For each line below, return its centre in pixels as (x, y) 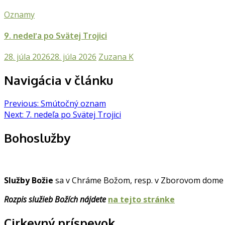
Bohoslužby (37, 138)
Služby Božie (29, 180)
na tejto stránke (141, 199)
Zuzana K (116, 57)
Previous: (21, 104)
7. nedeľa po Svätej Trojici (73, 115)
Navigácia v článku (59, 80)
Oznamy (19, 14)
